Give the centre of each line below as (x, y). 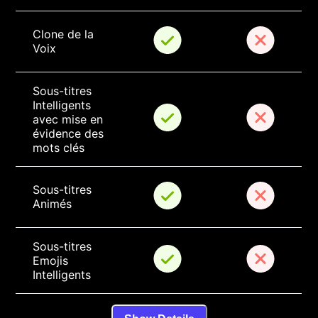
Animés (53, 204)
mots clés (59, 148)
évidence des (70, 134)
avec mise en (70, 120)
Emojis (53, 261)
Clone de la (65, 34)
